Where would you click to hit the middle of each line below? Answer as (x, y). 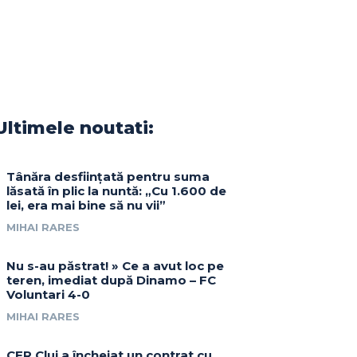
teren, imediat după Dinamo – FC (112, 280)
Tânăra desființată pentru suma (108, 177)
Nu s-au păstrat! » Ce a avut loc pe (116, 266)
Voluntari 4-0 (49, 295)
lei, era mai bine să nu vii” (86, 206)
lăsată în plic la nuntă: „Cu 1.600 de (117, 191)
